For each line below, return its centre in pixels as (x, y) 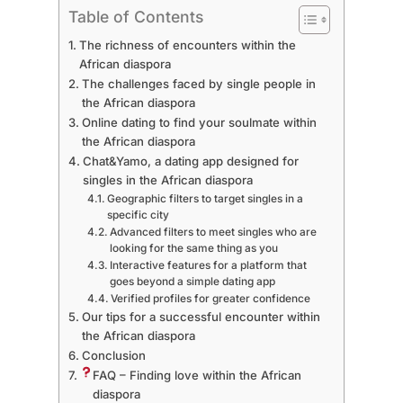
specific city (139, 215)
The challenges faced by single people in (198, 83)
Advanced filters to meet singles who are (214, 232)
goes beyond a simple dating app (193, 281)
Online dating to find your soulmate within (199, 122)
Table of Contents (135, 16)
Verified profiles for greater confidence (211, 298)
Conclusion (113, 355)
